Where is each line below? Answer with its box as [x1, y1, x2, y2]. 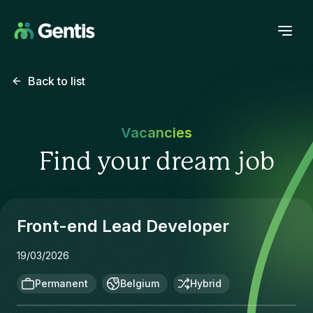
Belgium [120, 277, 159, 289]
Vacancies [121, 124, 192, 141]
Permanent [35, 277, 88, 289]
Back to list [28, 74, 85, 88]
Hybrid [190, 277, 221, 289]
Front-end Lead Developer [17, 216, 229, 236]
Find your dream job [38, 150, 275, 175]
